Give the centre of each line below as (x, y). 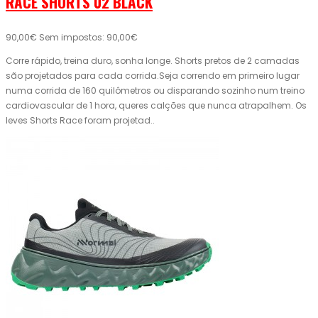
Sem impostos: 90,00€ (88, 38)
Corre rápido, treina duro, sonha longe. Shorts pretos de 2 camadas (153, 61)
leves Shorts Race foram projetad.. (80, 121)
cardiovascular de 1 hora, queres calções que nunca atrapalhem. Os (156, 106)
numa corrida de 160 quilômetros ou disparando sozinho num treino (155, 91)
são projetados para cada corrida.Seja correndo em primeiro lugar (153, 76)
